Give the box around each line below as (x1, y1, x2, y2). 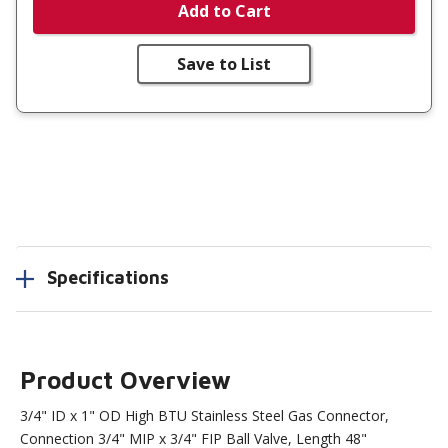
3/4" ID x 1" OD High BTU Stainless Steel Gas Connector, (20, 406, 390, 426)
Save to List (177, 52, 271, 75)
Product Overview (20, 366, 232, 395)
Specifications (47, 266, 169, 288)
